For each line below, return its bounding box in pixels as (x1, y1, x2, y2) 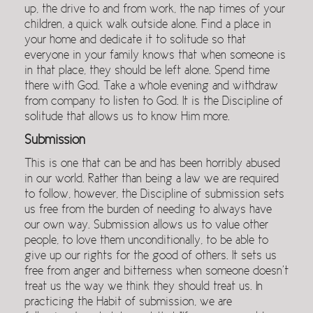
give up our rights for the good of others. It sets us (24, 251, 277, 262)
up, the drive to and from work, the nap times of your (24, 4, 285, 15)
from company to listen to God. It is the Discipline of (24, 96, 283, 108)
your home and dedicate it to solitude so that (24, 35, 246, 46)
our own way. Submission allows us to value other (24, 220, 268, 231)
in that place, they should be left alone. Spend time (24, 66, 270, 77)
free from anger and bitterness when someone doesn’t (24, 266, 289, 277)
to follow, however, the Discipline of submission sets (24, 189, 284, 201)
